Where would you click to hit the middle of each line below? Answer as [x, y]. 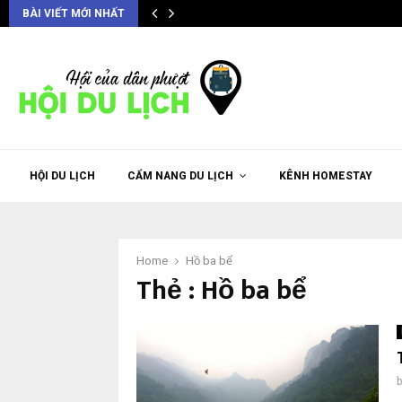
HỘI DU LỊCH [62, 176]
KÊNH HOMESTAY [326, 176]
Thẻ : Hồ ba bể [222, 291]
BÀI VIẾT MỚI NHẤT [74, 13]
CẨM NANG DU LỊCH [180, 176]
